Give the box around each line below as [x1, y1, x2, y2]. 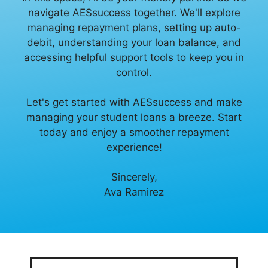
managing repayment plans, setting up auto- [27, 22, 241, 34]
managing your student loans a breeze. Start [26, 111, 242, 124]
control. [116, 66, 152, 79]
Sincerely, [111, 171, 157, 184]
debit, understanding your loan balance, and [27, 36, 241, 49]
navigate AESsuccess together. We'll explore [28, 7, 240, 19]
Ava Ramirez [104, 186, 164, 199]
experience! [106, 141, 162, 154]
